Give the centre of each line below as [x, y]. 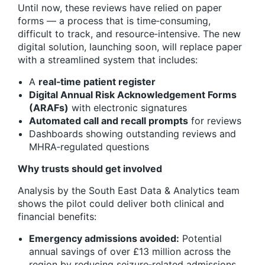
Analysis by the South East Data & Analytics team [129, 191]
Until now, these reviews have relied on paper [120, 8]
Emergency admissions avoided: [104, 239]
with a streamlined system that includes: [108, 60]
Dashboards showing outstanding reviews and [132, 134]
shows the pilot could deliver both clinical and [121, 204]
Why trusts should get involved [90, 169]
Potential [201, 239]
